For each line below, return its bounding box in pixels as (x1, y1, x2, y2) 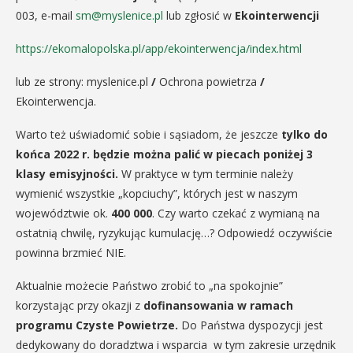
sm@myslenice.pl (76, 8, 163, 24)
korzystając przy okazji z (16, 298, 143, 314)
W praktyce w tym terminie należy (118, 166, 293, 182)
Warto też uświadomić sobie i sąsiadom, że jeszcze (16, 127, 281, 143)
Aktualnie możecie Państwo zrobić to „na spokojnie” (16, 278, 283, 294)
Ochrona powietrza (156, 74, 260, 90)
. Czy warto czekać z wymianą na (152, 206, 320, 221)
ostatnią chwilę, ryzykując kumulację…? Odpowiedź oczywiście (16, 225, 333, 241)
